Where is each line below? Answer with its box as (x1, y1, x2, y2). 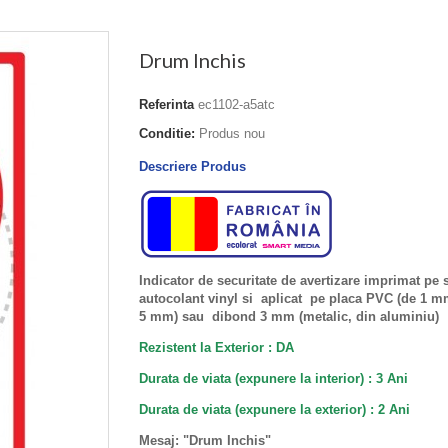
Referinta (139, 96, 194, 112)
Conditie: (139, 125, 195, 141)
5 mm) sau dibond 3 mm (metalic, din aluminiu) (139, 308, 443, 324)
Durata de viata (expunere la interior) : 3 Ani (139, 370, 408, 386)
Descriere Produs (139, 158, 246, 174)
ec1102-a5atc (198, 96, 275, 112)
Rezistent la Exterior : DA (139, 339, 294, 355)
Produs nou (199, 125, 265, 141)
